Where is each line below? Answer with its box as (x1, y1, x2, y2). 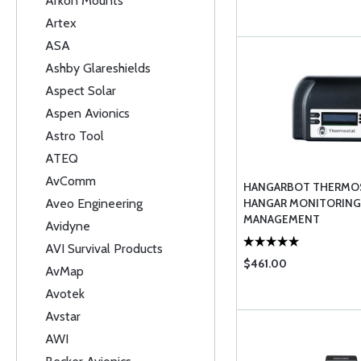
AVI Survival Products (45, 241, 163, 256)
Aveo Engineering (45, 196, 143, 211)
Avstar (45, 309, 81, 324)
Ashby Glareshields (45, 60, 151, 76)
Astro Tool (45, 128, 104, 143)
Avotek (45, 286, 85, 301)
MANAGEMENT (243, 212, 320, 226)
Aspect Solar (45, 83, 116, 98)
